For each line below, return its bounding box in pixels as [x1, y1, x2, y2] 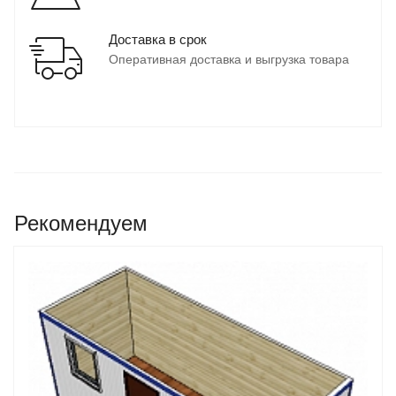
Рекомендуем [14, 211, 148, 236]
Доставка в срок [109, 32, 207, 48]
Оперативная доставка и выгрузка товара [109, 52, 349, 67]
